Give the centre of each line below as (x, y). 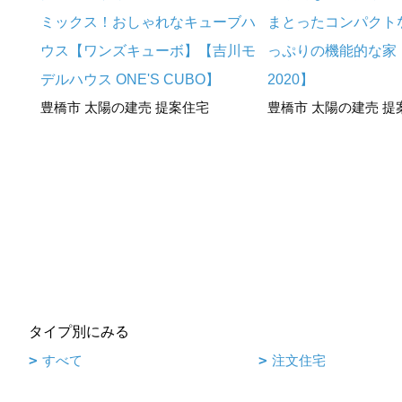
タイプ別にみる (79, 332)
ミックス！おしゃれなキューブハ (148, 22)
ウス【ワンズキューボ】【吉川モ (148, 51)
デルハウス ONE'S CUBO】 (130, 80)
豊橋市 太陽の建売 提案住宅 (125, 108)
